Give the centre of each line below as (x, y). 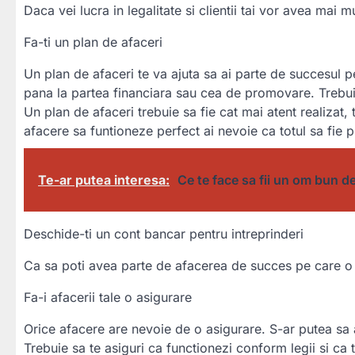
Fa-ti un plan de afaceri (93, 42)
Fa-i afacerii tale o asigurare (108, 297)
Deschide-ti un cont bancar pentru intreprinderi (164, 233)
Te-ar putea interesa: (104, 179)
